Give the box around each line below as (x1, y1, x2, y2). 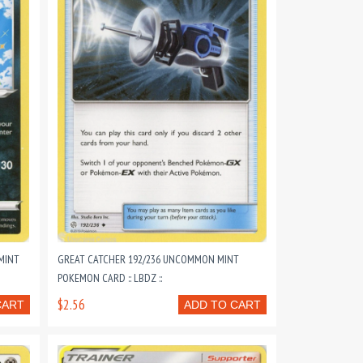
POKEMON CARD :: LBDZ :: (57, 271, 162, 285)
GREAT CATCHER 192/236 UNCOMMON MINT (57, 252, 239, 267)
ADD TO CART (183, 298, 261, 311)
